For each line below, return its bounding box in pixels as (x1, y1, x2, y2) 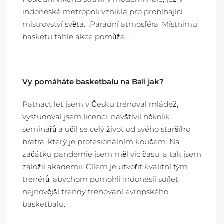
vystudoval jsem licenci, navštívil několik (22, 112, 170, 121)
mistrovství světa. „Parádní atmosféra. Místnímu (22, 19, 197, 29)
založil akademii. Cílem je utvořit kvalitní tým (22, 162, 188, 171)
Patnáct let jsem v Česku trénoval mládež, (22, 99, 178, 109)
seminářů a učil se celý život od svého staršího (22, 124, 190, 134)
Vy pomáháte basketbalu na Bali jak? (22, 77, 164, 86)
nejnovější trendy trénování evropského (22, 187, 168, 196)
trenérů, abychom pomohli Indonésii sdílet (22, 174, 178, 184)
